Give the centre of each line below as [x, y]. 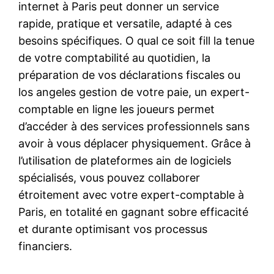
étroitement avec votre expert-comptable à [131, 194]
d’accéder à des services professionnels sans [134, 126]
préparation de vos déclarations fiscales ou [130, 75]
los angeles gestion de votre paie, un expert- [134, 92]
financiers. [46, 246]
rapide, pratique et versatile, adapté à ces [125, 23]
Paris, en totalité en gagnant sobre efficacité [134, 212]
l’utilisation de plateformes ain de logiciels [125, 160]
